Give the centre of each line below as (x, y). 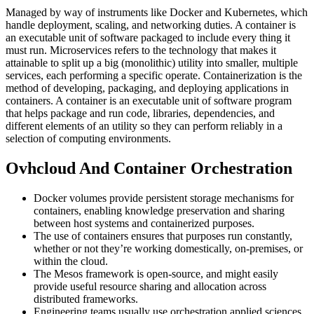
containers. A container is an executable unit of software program (149, 101)
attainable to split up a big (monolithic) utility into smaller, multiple (152, 63)
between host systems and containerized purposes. (144, 224)
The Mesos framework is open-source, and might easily (156, 274)
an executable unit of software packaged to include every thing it (148, 38)
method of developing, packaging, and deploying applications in (147, 88)
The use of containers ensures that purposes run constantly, (163, 236)
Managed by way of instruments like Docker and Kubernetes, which (157, 13)
